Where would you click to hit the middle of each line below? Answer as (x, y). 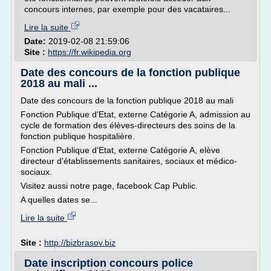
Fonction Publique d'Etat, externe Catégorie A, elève (120, 150)
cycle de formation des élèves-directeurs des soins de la (128, 125)
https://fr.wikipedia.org (90, 52)
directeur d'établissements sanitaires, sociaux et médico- (129, 161)
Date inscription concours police (109, 263)
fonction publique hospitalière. (78, 136)
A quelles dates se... (59, 200)
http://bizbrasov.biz (80, 243)
